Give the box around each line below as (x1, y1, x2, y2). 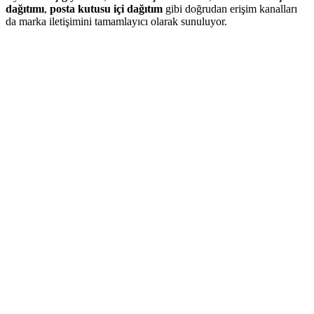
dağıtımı (6, 3, 44, 15)
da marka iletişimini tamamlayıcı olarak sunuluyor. (6, 15, 227, 28)
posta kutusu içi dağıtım (50, 3, 163, 15)
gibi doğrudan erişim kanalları (163, 3, 297, 15)
